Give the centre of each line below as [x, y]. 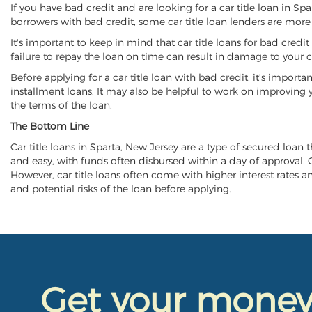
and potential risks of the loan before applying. [121, 189]
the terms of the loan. [61, 105]
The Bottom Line [50, 126]
